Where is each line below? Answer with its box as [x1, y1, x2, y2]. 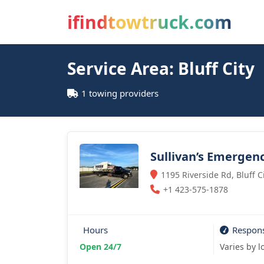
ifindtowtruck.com [67, 10, 232, 34]
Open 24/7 [80, 241, 121, 252]
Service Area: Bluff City [67, 57, 255, 80]
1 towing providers [81, 87, 159, 99]
